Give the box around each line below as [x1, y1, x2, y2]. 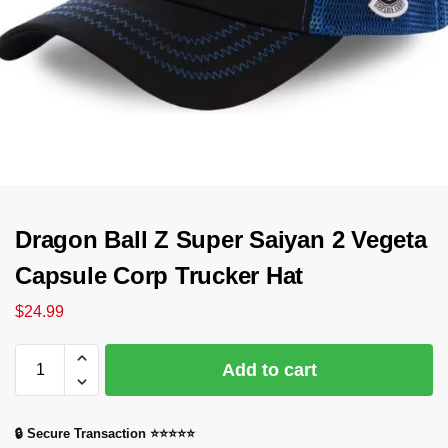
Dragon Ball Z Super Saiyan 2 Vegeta [15, 226, 427, 253]
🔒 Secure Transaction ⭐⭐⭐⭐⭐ [15, 425, 195, 441]
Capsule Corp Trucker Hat [15, 262, 304, 289]
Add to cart [221, 359, 317, 380]
